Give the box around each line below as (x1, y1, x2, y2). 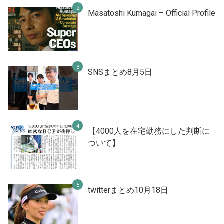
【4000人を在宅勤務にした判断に (88, 126, 210, 136)
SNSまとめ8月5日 (88, 67, 152, 77)
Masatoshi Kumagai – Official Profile (88, 8, 215, 18)
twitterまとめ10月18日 (88, 185, 168, 195)
